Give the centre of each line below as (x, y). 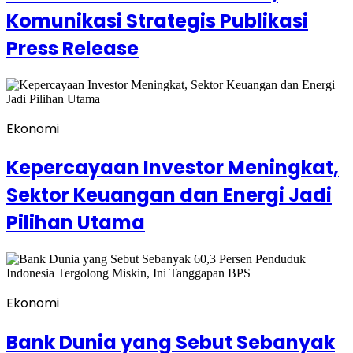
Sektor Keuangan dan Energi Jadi (169, 195)
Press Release (72, 48)
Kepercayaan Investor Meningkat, (173, 168)
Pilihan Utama (76, 223)
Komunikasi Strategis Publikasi (157, 20)
